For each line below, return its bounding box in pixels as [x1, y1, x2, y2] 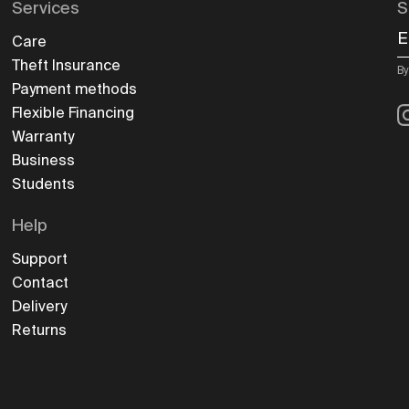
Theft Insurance [12, 55, 121, 75]
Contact [12, 272, 69, 292]
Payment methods [12, 79, 138, 99]
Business [12, 150, 76, 170]
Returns [12, 320, 68, 340]
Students [12, 173, 76, 194]
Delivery [12, 296, 68, 316]
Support [12, 248, 68, 268]
